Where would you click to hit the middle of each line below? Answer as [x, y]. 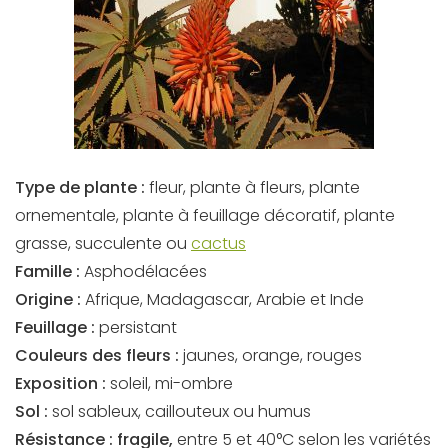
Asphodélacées [143, 272]
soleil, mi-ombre [169, 384]
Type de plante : [80, 188]
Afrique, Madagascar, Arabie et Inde [222, 300]
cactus [218, 244]
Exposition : [60, 384]
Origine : [48, 300]
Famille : [47, 272]
